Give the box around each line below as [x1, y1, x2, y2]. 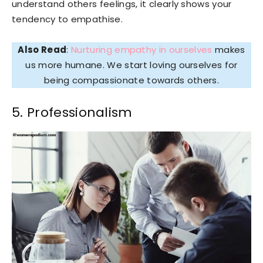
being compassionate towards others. [43, 73, 220, 86]
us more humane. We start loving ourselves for [25, 58, 238, 71]
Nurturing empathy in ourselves [71, 43, 213, 56]
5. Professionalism [12, 103, 133, 122]
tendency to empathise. [12, 12, 123, 25]
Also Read [18, 43, 67, 56]
